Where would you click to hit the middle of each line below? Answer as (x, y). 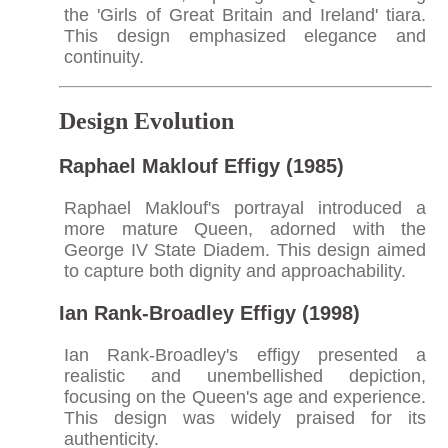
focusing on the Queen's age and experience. (245, 396)
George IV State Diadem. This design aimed (245, 249)
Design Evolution (146, 120)
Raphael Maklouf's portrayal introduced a (245, 207)
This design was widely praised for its (245, 417)
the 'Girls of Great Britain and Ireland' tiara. (245, 14)
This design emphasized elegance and (245, 35)
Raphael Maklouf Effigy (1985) (201, 165)
